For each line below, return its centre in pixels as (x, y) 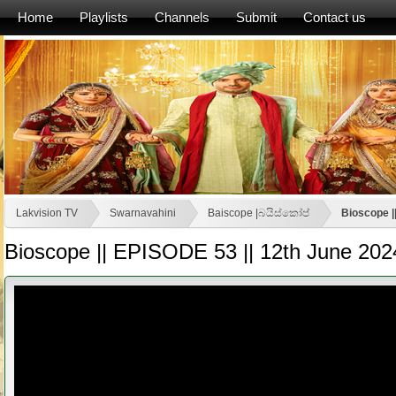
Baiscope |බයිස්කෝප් (259, 213)
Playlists (104, 17)
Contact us (335, 17)
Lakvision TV (47, 213)
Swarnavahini (143, 213)
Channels (182, 17)
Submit (256, 17)
